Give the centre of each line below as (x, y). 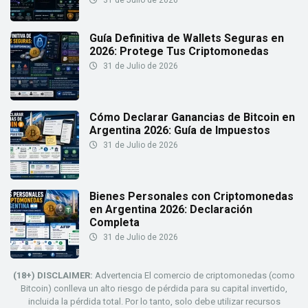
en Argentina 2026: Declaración (171, 210)
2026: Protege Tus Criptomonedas (179, 52)
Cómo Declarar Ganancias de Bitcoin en (192, 118)
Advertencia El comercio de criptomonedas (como (194, 276)
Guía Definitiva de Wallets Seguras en (187, 38)
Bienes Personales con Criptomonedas (191, 197)
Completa (114, 223)
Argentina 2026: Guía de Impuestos (180, 131)
